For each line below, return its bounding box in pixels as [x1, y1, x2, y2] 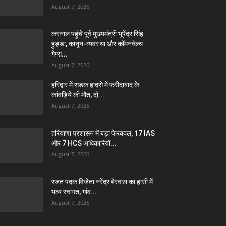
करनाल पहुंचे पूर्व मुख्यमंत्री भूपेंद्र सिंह [51, 29, 143, 38]
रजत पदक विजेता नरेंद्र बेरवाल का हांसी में [51, 177, 153, 186]
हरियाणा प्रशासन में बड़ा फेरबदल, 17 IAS [51, 129, 155, 137]
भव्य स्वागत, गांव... [51, 187, 97, 196]
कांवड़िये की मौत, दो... [51, 90, 104, 99]
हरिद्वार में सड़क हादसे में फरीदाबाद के [51, 80, 139, 89]
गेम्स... [51, 49, 68, 58]
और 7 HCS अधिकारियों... [51, 139, 117, 147]
